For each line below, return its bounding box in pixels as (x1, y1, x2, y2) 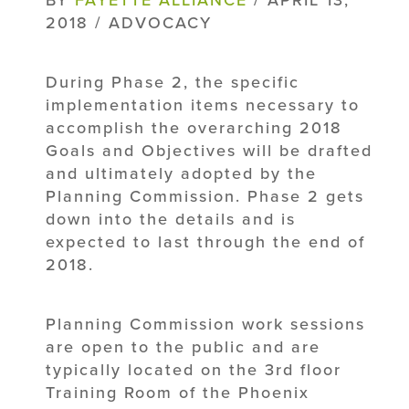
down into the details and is (46, 208, 296, 229)
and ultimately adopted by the (46, 163, 317, 184)
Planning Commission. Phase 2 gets (46, 185, 364, 206)
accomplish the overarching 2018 (46, 117, 342, 138)
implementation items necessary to (46, 94, 360, 115)
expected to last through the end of (46, 231, 365, 252)
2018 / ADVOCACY (46, 12, 212, 33)
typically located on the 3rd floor (46, 359, 341, 380)
